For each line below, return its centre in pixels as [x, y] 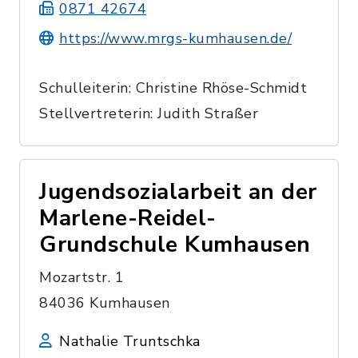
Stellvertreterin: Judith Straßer [149, 113]
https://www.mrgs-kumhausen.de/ [175, 38]
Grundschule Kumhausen [175, 244]
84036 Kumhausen [105, 302]
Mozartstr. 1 [82, 277]
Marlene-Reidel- [128, 218]
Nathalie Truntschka [130, 341]
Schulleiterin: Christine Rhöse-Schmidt [173, 88]
